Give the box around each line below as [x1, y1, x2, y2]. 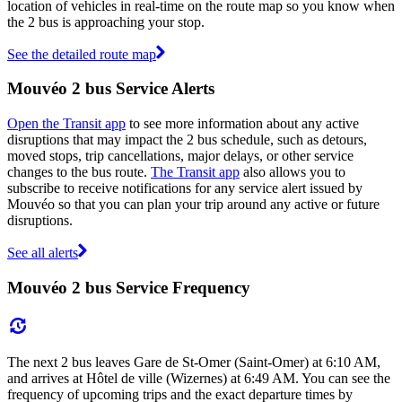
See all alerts [7, 245, 78, 261]
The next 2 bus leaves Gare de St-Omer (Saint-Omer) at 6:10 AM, [7, 354, 380, 370]
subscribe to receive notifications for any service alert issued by [7, 180, 363, 197]
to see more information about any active [126, 116, 359, 132]
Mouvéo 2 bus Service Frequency [7, 277, 250, 297]
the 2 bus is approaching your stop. [7, 13, 205, 30]
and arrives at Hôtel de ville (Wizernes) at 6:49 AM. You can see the [7, 370, 390, 386]
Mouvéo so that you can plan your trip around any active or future [7, 197, 380, 213]
